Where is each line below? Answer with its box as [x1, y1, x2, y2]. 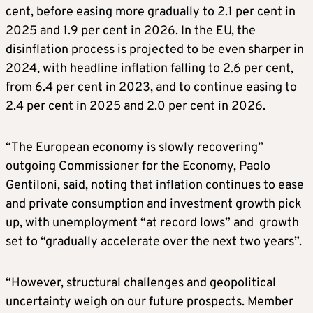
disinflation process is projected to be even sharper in [6, 42, 304, 59]
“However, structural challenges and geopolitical [6, 275, 276, 292]
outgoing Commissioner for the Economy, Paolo [6, 159, 270, 175]
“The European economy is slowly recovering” [6, 140, 263, 156]
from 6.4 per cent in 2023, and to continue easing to [6, 80, 297, 96]
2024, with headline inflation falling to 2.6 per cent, [6, 61, 293, 78]
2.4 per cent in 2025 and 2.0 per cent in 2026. [6, 99, 265, 115]
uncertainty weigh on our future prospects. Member [6, 294, 293, 311]
